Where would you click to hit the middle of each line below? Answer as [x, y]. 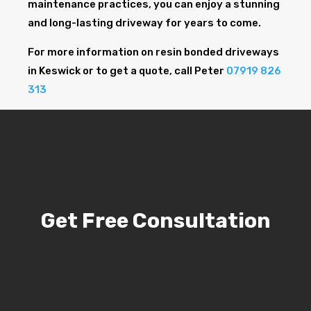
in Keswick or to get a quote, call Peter [127, 71]
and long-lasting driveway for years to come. [144, 23]
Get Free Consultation [155, 220]
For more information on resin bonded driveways [153, 52]
